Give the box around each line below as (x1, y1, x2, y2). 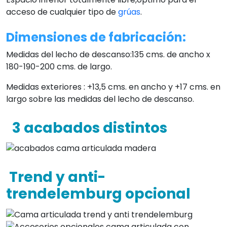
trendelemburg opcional (6, 184, 191, 204)
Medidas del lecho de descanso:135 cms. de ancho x (6, 48, 210, 60)
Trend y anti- (6, 167, 105, 187)
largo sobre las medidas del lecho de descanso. (6, 93, 196, 105)
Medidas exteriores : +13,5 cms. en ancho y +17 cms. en (6, 81, 220, 93)
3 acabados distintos (6, 118, 167, 138)
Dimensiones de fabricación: (6, 28, 186, 46)
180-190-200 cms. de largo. (6, 60, 112, 72)
